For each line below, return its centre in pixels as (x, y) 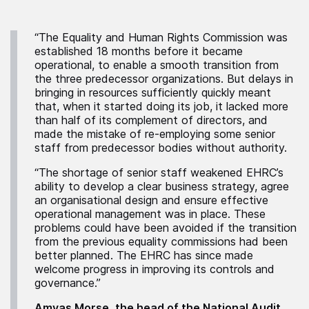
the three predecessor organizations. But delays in (164, 79)
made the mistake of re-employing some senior (155, 134)
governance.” (68, 283)
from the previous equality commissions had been (161, 242)
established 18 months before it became (139, 51)
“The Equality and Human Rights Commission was (161, 38)
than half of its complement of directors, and (151, 120)
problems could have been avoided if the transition (166, 228)
